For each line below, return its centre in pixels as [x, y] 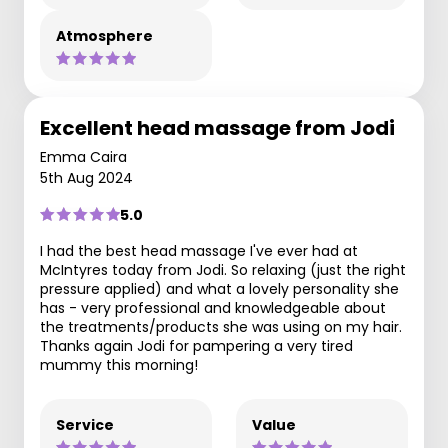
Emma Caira [83, 156]
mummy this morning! [119, 364]
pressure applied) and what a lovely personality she [219, 288]
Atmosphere [104, 35]
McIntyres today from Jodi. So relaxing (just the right [223, 269]
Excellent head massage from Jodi [217, 127]
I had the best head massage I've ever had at [199, 250]
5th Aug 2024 [86, 177]
